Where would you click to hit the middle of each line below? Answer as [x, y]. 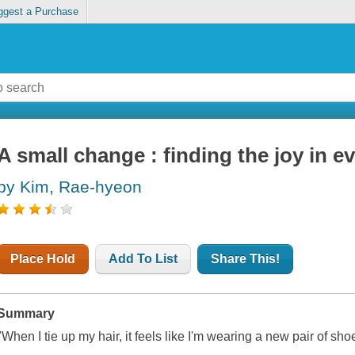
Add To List [143, 259]
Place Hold [43, 259]
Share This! [246, 259]
